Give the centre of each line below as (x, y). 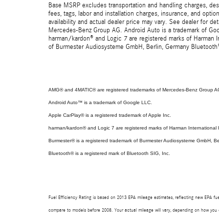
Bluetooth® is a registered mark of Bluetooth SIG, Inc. (109, 153)
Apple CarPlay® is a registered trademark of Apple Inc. (110, 115)
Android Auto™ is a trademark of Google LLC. (100, 102)
